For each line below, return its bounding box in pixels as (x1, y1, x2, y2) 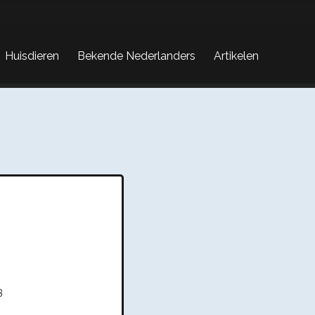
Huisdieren (5, 49, 59, 63)
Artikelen (214, 49, 259, 63)
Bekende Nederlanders (77, 49, 195, 63)
